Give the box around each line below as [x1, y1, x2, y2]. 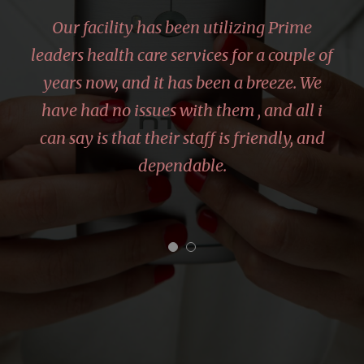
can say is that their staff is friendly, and [39, 127, 325, 148]
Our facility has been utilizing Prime [52, 16, 312, 37]
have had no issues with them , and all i [41, 99, 323, 120]
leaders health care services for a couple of [31, 44, 333, 65]
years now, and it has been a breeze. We [42, 71, 322, 93]
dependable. [137, 154, 227, 175]
